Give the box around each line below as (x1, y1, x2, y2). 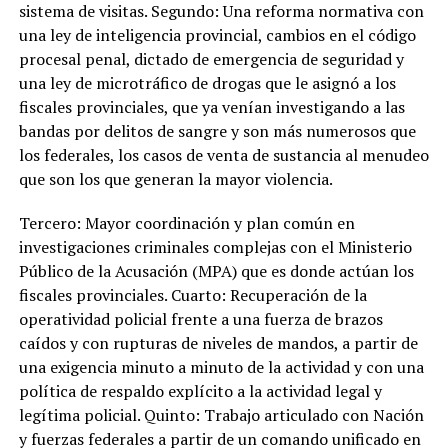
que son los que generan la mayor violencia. (18, 167, 333, 190)
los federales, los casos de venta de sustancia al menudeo (18, 143, 429, 166)
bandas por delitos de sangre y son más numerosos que (18, 119, 416, 142)
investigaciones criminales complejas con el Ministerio (18, 235, 412, 258)
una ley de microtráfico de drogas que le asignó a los (18, 71, 396, 94)
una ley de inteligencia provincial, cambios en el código (18, 23, 416, 46)
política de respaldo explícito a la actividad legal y (18, 379, 382, 402)
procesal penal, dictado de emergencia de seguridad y (18, 47, 404, 70)
